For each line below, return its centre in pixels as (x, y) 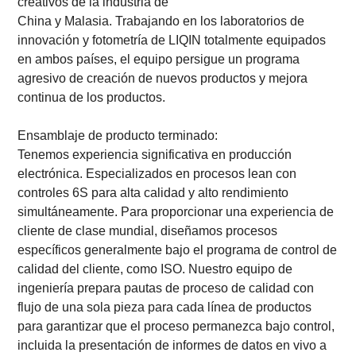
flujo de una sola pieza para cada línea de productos (165, 307)
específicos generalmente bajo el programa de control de (178, 250)
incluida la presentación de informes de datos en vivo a (172, 345)
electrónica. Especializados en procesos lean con (157, 173)
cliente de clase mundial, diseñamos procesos (148, 230)
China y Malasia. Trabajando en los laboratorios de (161, 21)
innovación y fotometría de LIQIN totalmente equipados (172, 40)
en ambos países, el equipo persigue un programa (159, 59)
